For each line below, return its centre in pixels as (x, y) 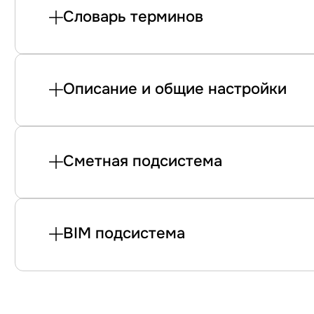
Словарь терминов (133, 17)
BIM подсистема (124, 233)
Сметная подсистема (143, 161)
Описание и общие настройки (175, 89)
